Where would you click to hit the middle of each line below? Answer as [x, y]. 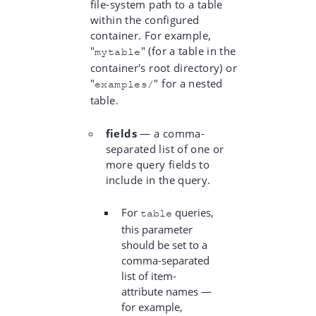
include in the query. [158, 180]
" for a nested [188, 83]
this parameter [157, 230]
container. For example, [151, 35]
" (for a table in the [188, 50]
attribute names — [166, 292]
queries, [193, 213]
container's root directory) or [163, 67]
